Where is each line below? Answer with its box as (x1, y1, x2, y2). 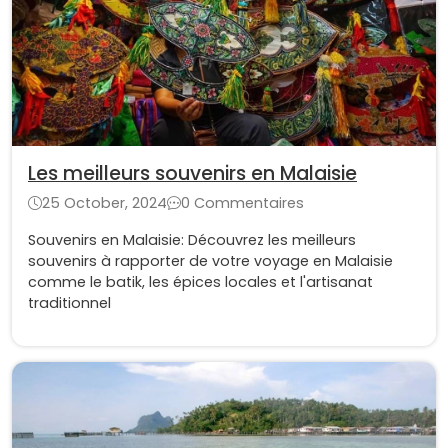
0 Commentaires (181, 193, 304, 214)
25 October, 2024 (42, 193, 167, 214)
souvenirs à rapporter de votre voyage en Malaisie (28, 251, 393, 272)
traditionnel (28, 293, 111, 314)
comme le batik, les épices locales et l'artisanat (28, 272, 373, 293)
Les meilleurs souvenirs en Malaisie (28, 160, 357, 188)
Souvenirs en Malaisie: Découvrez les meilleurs (28, 230, 356, 251)
